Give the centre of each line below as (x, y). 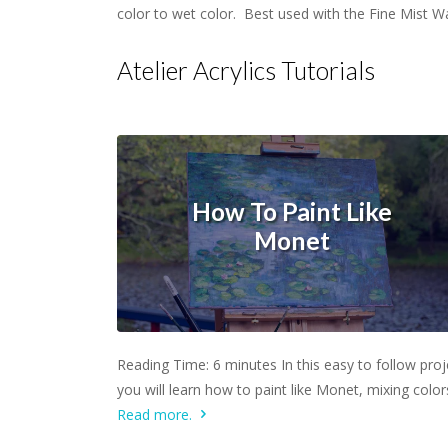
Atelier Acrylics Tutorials (246, 70)
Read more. (156, 414)
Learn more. (291, 353)
